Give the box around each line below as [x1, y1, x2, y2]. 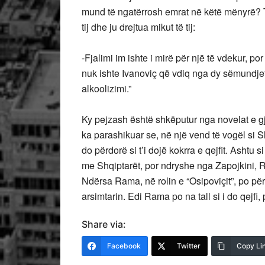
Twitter [177, 241, 201, 250]
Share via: [82, 218, 126, 230]
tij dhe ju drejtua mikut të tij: [82, 20, 195, 34]
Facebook [107, 241, 141, 250]
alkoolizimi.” [82, 82, 131, 95]
